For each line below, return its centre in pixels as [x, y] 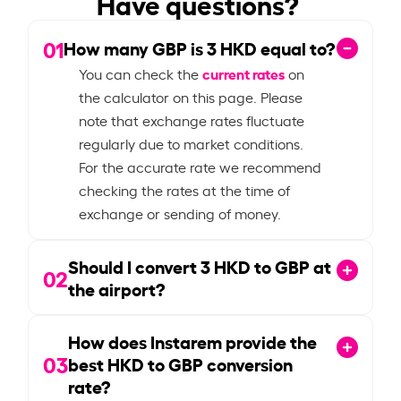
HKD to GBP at [271, 265]
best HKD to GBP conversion [181, 363]
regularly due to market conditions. [192, 143]
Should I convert [135, 265]
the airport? [117, 288]
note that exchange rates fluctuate [192, 119]
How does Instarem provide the [193, 341]
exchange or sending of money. [180, 213]
